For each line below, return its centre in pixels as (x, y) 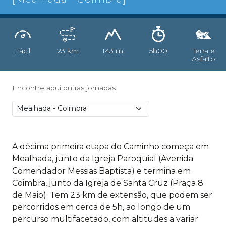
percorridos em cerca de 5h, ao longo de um (101, 207)
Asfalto (203, 59)
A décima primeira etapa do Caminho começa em (110, 147)
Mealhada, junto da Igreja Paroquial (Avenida (103, 159)
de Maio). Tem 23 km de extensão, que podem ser (112, 195)
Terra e (203, 51)
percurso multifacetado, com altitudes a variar (105, 219)
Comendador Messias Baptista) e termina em (101, 171)
